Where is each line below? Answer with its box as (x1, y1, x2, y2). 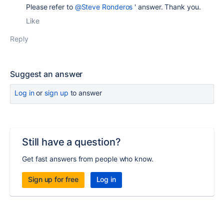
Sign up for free (28, 174, 78, 183)
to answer (68, 88, 102, 97)
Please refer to (26, 2, 75, 11)
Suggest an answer (10, 68, 83, 79)
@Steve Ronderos (74, 2, 133, 11)
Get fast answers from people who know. (22, 154, 153, 163)
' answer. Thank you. (132, 2, 201, 11)
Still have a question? (22, 135, 121, 148)
